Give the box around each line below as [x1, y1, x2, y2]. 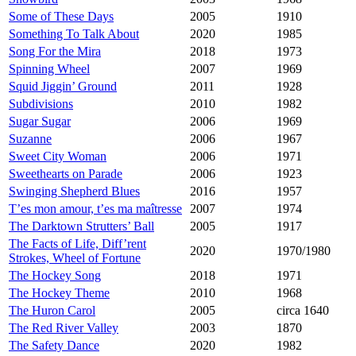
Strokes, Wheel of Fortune [9, 251, 141, 265]
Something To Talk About [9, 27, 139, 41]
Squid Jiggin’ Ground [9, 79, 117, 94]
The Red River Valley [9, 321, 118, 335]
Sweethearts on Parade [9, 167, 122, 181]
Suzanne [9, 132, 52, 146]
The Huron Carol [9, 304, 95, 318]
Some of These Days [9, 10, 114, 24]
